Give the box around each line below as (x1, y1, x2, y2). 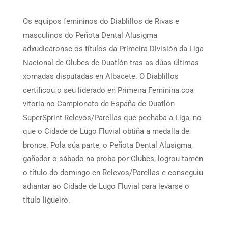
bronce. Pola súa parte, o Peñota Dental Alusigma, (22, 140, 193, 150)
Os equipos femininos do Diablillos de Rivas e (22, 16, 179, 26)
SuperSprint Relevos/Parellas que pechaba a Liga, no (22, 112, 202, 122)
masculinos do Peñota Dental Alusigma (22, 30, 157, 40)
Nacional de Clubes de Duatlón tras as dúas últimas (22, 58, 199, 67)
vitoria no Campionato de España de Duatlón (22, 99, 175, 108)
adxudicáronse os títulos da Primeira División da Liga (22, 44, 204, 53)
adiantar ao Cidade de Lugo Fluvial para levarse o (22, 181, 189, 191)
